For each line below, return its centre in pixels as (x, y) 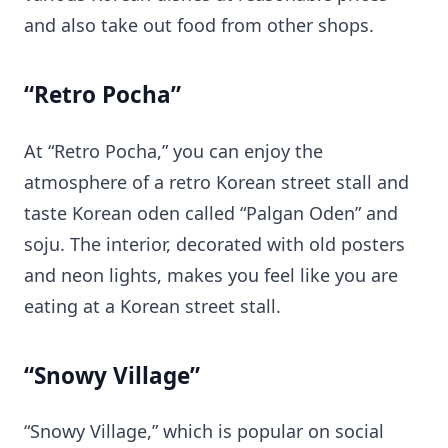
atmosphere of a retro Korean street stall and (216, 181)
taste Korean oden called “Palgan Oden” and (211, 212)
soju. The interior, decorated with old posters (214, 243)
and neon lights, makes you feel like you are (211, 274)
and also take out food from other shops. (199, 25)
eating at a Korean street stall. (152, 305)
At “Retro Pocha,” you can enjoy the (173, 150)
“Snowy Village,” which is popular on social (204, 431)
